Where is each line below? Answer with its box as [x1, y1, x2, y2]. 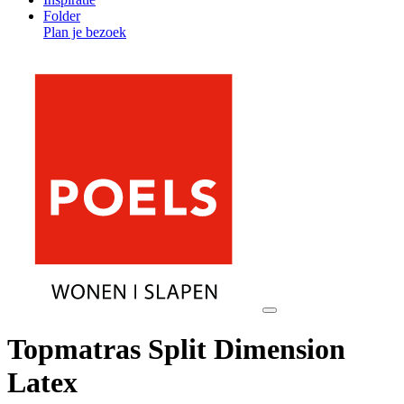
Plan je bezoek [43, 24, 126, 40]
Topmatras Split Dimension [7, 333, 345, 366]
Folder [43, 8, 80, 23]
